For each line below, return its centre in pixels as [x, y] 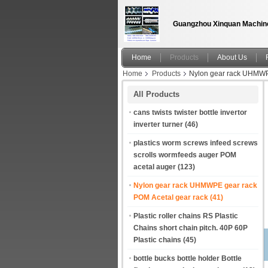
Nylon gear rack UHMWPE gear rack [195, 185]
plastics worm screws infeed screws [196, 143]
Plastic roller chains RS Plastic [186, 216]
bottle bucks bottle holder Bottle [188, 258]
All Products [156, 94]
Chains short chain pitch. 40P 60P [191, 228]
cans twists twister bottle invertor [190, 112]
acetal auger [155, 167]
